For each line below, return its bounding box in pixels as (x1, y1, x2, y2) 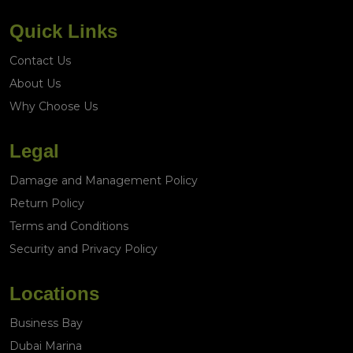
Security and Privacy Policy (9, 241, 158, 256)
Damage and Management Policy (9, 173, 198, 188)
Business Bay (9, 315, 83, 330)
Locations (9, 282, 99, 304)
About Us (9, 76, 61, 91)
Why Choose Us (9, 98, 98, 113)
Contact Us (9, 53, 71, 68)
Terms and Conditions (9, 218, 128, 233)
